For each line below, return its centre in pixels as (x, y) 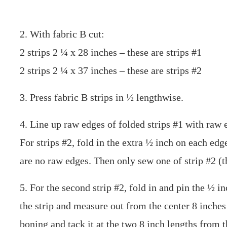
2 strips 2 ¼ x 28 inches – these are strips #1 (111, 52)
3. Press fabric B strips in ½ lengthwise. (102, 98)
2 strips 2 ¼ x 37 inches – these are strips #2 (111, 71)
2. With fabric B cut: (62, 34)
